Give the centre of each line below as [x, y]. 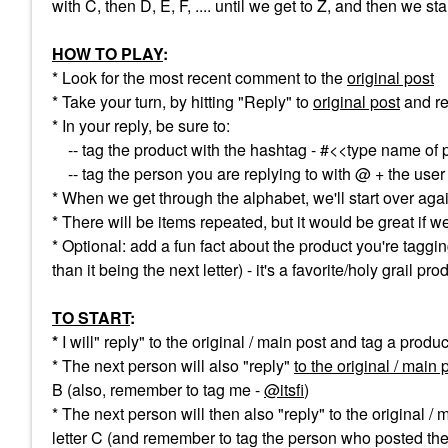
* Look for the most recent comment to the [197, 77]
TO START [91, 317]
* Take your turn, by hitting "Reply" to [180, 101]
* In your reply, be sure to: [141, 125]
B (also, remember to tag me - [158, 389]
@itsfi [284, 389]
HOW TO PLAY [107, 53]
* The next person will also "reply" [171, 365]
